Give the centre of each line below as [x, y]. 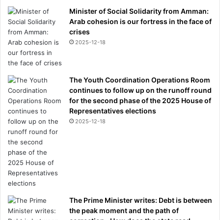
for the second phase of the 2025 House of [140, 100]
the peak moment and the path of [124, 210]
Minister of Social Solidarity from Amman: [139, 11]
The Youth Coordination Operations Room [140, 80]
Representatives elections [113, 110]
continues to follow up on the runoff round [140, 90]
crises [80, 31]
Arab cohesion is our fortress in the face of [140, 21]
